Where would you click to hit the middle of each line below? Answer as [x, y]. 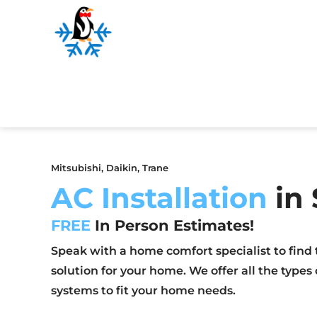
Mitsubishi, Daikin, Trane [110, 168]
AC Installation [159, 198]
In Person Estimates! [172, 226]
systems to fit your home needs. [143, 291]
